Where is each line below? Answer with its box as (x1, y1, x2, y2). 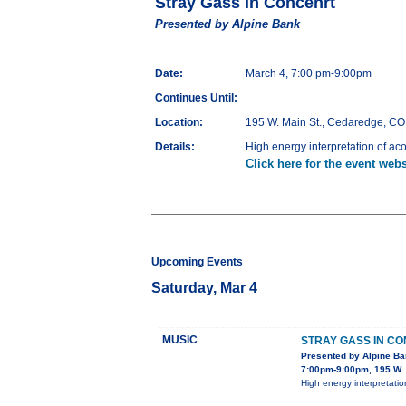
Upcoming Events (151, 256, 243, 269)
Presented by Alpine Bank (155, 17, 300, 32)
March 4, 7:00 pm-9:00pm (246, 67, 372, 81)
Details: (155, 140, 195, 154)
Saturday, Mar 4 (151, 280, 257, 296)
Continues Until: (155, 92, 237, 105)
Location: (155, 116, 203, 130)
